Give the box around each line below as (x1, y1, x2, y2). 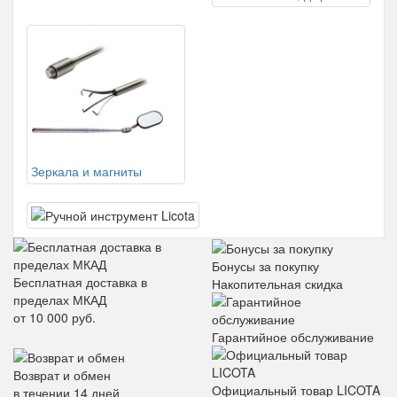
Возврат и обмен (13, 365, 111, 384)
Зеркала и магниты (31, 162, 142, 180)
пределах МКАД (13, 291, 106, 308)
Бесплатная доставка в (13, 273, 147, 291)
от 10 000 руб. (13, 308, 96, 326)
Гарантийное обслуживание (212, 328, 374, 346)
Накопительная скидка (212, 275, 343, 293)
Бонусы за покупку (212, 257, 319, 276)
